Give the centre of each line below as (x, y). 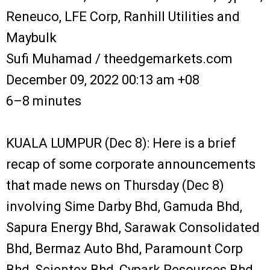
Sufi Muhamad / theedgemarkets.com (119, 58)
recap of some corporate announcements (131, 164)
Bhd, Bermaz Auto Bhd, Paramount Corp (124, 248)
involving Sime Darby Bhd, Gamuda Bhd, (124, 206)
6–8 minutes (44, 101)
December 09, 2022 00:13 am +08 (103, 80)
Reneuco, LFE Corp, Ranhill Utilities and (123, 16)
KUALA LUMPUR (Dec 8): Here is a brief (121, 143)
